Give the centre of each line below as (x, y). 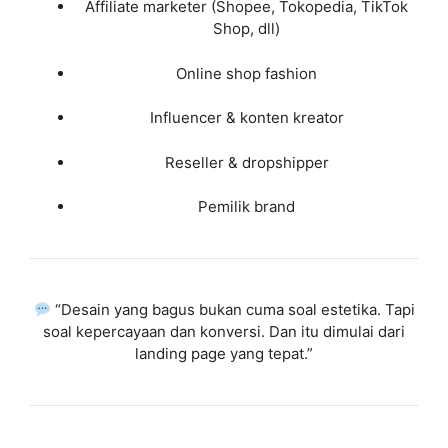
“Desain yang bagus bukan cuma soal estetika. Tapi (232, 309)
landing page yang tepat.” (224, 353)
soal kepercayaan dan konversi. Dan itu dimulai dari (224, 331)
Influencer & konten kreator (246, 117)
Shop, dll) (246, 28)
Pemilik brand (246, 206)
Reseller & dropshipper (246, 162)
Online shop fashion (246, 73)
